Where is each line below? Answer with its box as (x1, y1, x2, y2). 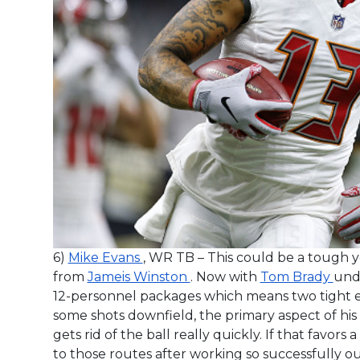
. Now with (190, 269, 260, 285)
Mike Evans (67, 250, 143, 266)
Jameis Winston (87, 269, 190, 285)
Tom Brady (260, 269, 333, 285)
